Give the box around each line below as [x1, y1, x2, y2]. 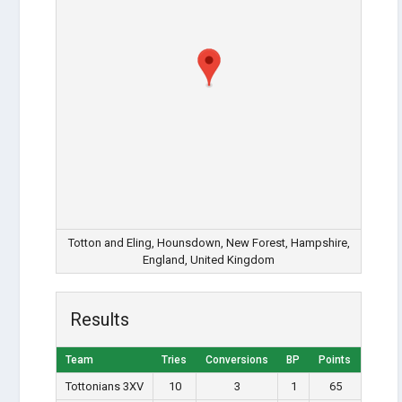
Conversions [205, 354, 268, 366]
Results [70, 309, 130, 330]
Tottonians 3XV [66, 380, 144, 393]
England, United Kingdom [143, 253, 275, 267]
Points [319, 354, 352, 366]
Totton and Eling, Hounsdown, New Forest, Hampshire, [67, 236, 350, 249]
